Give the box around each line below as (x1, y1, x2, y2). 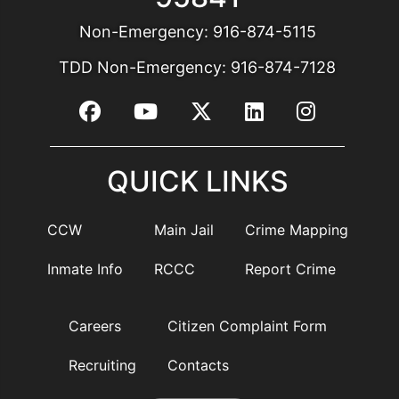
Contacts (167, 356, 229, 374)
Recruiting (68, 356, 136, 374)
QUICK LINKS (106, 164, 289, 199)
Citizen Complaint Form (167, 317, 327, 335)
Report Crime (244, 260, 336, 278)
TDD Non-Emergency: (59, 58, 231, 77)
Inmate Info (46, 260, 123, 278)
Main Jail (153, 221, 214, 239)
